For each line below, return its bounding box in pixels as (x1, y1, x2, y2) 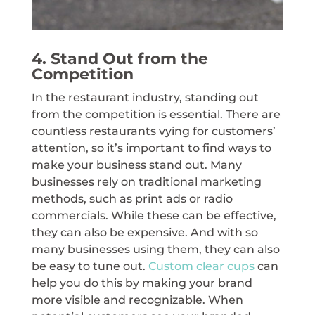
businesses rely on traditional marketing (31, 175, 262, 189)
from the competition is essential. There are (31, 108, 281, 122)
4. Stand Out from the (31, 49, 208, 69)
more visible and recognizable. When (31, 293, 243, 307)
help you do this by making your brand (31, 276, 252, 290)
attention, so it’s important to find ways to (31, 141, 271, 155)
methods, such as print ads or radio (31, 192, 233, 206)
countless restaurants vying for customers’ (31, 124, 276, 139)
